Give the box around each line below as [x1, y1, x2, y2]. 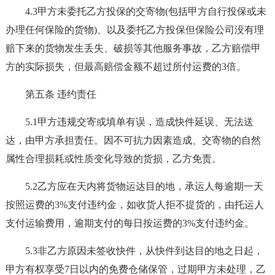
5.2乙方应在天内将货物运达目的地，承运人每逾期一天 [25, 181, 263, 192]
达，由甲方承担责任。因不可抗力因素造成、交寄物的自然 [5, 135, 261, 145]
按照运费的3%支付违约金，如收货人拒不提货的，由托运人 [5, 199, 264, 210]
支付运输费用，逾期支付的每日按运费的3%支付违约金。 [5, 218, 254, 228]
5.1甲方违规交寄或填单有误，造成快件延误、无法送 [25, 117, 254, 127]
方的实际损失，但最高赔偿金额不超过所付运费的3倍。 [5, 61, 246, 72]
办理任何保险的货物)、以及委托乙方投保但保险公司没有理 [5, 25, 264, 35]
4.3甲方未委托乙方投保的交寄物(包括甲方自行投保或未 [25, 6, 266, 17]
